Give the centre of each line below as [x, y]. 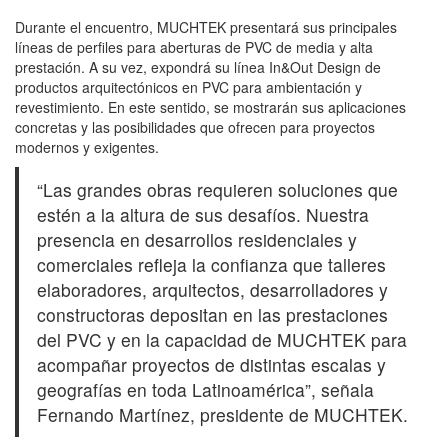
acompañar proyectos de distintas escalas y [211, 365]
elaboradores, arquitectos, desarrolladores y [212, 290]
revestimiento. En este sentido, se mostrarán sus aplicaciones [210, 107]
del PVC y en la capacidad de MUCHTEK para [221, 340]
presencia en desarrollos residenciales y [196, 240]
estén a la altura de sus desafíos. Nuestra [202, 215]
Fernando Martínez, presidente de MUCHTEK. [224, 415]
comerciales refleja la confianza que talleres [211, 265]
